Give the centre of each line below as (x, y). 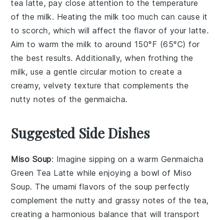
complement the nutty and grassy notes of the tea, (110, 200)
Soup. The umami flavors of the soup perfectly (100, 186)
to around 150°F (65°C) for (146, 44)
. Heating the (78, 16)
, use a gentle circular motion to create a (104, 71)
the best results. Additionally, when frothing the (102, 58)
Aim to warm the (44, 44)
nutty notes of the (48, 99)
